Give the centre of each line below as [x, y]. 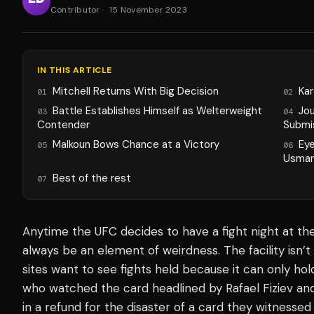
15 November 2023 [148, 9]
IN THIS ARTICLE [75, 70]
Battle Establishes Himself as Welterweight [158, 110]
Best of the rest [92, 178]
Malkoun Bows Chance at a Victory [136, 144]
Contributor [75, 9]
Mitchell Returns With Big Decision [136, 91]
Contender [63, 124]
